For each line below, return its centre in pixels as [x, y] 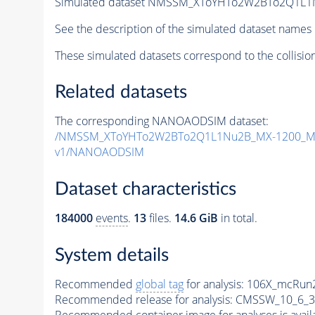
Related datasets [121, 92]
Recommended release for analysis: [143, 299]
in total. [237, 218]
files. [160, 218]
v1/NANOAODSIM [99, 152]
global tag [159, 284]
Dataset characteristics [145, 189]
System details [111, 255]
